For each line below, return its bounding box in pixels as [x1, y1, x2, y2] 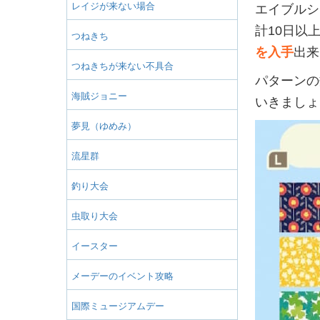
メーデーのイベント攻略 [71, 270, 174, 281]
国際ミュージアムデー [71, 300, 164, 311]
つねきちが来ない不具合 [71, 60, 174, 71]
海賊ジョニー [71, 90, 127, 101]
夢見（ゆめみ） [71, 120, 136, 131]
